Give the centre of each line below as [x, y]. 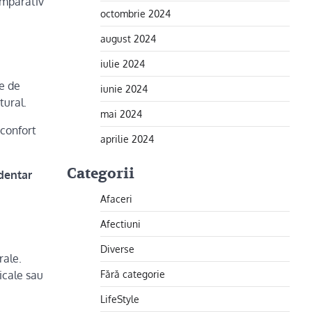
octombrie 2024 [135, 13]
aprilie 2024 [127, 139]
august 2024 [128, 38]
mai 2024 [121, 114]
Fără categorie [133, 274]
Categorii [101, 174]
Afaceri [116, 198]
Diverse [117, 249]
